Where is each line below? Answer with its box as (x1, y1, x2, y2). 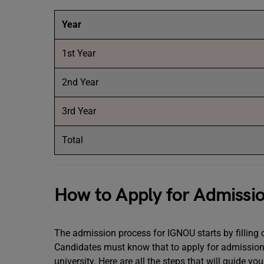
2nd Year (62, 77, 98, 88)
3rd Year (62, 105, 96, 117)
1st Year (62, 48, 95, 59)
